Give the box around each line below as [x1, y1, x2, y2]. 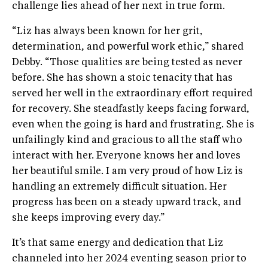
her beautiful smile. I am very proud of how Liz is [12, 167, 243, 177]
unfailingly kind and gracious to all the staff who [12, 136, 242, 146]
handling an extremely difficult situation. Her [12, 182, 227, 193]
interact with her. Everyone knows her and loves [12, 151, 240, 162]
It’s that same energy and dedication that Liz [12, 239, 223, 249]
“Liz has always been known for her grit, [12, 27, 203, 37]
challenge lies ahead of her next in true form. [12, 2, 225, 12]
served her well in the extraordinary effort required [12, 89, 252, 99]
